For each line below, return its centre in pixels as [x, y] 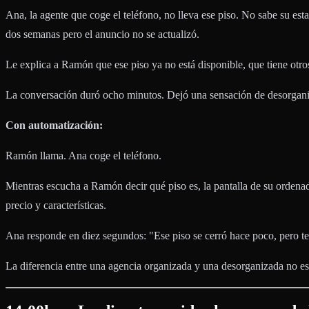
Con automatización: [54, 126]
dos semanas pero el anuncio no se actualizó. [102, 34]
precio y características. [56, 206]
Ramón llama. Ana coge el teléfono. [83, 156]
